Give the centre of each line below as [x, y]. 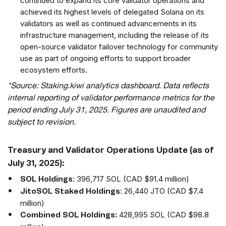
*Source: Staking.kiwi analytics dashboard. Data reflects [108, 87]
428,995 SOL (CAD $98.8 [164, 215]
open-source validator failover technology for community [119, 47]
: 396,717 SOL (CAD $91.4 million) [131, 179]
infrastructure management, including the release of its [115, 35]
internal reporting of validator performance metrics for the [111, 99]
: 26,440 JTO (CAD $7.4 [162, 191]
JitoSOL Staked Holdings [70, 192]
